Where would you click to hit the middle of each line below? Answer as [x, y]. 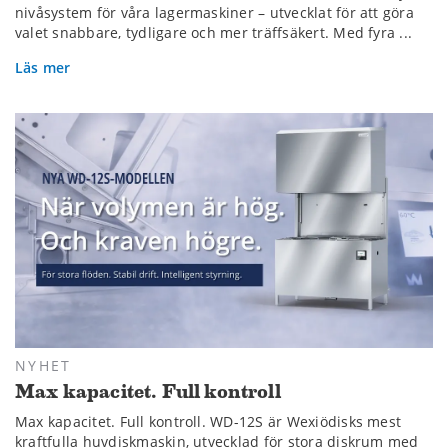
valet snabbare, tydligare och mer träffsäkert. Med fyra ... [214, 33]
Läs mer [43, 68]
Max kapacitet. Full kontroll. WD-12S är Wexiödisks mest [208, 422]
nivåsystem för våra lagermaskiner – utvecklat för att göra [214, 13]
